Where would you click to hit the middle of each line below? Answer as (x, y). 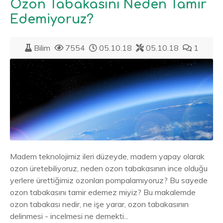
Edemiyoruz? (52, 20)
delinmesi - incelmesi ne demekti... (69, 216)
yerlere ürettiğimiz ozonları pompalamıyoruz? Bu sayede (109, 180)
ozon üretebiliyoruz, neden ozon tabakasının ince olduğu (109, 168)
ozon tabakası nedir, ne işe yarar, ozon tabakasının (99, 204)
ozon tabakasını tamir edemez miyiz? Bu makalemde (103, 192)
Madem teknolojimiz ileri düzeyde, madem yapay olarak (107, 156)
